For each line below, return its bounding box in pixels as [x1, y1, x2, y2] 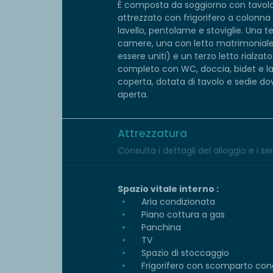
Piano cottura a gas [139, 208, 225, 221]
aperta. [118, 88, 148, 101]
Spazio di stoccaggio [139, 247, 229, 260]
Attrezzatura [118, 126, 187, 141]
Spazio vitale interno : [118, 183, 219, 196]
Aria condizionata [139, 196, 215, 208]
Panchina [139, 221, 181, 234]
